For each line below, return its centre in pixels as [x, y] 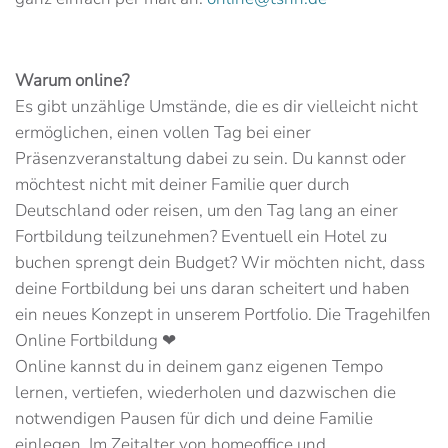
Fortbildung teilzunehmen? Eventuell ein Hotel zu [201, 236]
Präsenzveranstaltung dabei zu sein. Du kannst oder [210, 158]
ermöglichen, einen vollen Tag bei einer [163, 132]
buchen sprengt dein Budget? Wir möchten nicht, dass [220, 262]
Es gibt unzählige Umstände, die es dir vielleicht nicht [216, 106]
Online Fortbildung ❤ [95, 340]
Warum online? [72, 80]
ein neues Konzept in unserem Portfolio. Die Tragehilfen [223, 314]
